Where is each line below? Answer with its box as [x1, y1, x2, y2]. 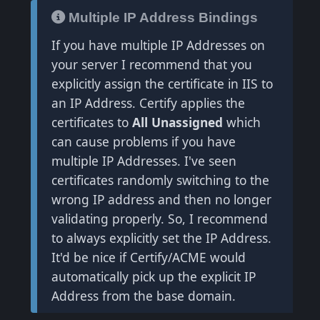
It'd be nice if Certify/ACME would [51, 249, 246, 266]
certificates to [51, 114, 132, 131]
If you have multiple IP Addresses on [51, 36, 265, 54]
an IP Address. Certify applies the [51, 94, 245, 112]
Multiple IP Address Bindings [64, 10, 258, 26]
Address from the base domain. [51, 287, 236, 305]
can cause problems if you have [51, 133, 236, 151]
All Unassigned [131, 114, 223, 131]
